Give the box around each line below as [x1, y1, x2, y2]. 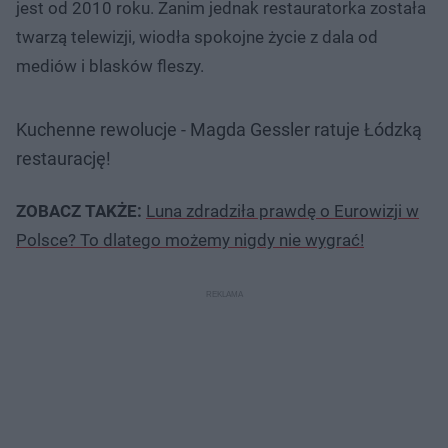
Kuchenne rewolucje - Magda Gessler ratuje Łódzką [16, 118, 422, 140]
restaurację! [16, 147, 111, 169]
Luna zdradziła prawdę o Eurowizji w [146, 200, 419, 221]
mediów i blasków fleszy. [16, 55, 204, 76]
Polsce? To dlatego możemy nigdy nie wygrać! [16, 229, 364, 250]
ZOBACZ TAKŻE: [16, 200, 146, 221]
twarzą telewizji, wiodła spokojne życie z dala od [16, 26, 378, 47]
